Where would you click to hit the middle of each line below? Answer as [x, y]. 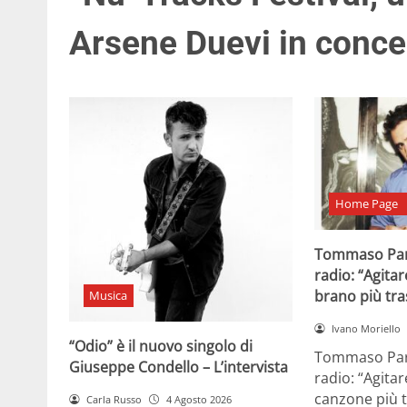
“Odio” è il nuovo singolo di [161, 346]
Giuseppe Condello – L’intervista [179, 367]
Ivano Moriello [366, 328]
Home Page [366, 204]
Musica [109, 296]
